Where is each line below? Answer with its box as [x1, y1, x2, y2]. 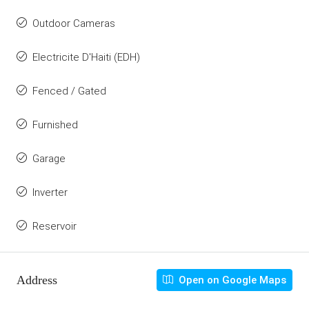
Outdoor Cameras [32, 17, 115, 30]
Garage [32, 152, 66, 165]
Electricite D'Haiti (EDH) [32, 51, 140, 63]
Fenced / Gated [32, 85, 106, 97]
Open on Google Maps [176, 274, 286, 286]
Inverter [32, 186, 68, 199]
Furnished [32, 119, 78, 131]
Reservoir [32, 220, 77, 232]
